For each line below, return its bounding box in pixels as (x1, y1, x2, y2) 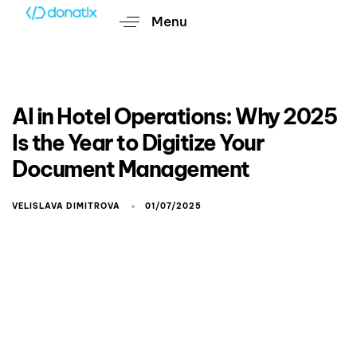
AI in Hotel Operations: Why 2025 (12, 103, 336, 130)
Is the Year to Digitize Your (12, 129, 264, 156)
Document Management (12, 155, 249, 182)
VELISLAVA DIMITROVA (12, 201, 120, 211)
